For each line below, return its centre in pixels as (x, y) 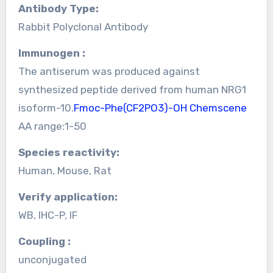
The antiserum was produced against (109, 71)
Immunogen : (53, 53)
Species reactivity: (72, 152)
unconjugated (52, 259)
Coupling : (48, 241)
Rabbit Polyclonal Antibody (83, 27)
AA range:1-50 (52, 126)
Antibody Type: (62, 8)
